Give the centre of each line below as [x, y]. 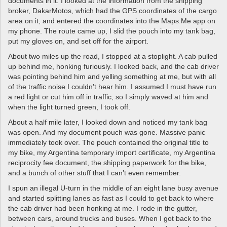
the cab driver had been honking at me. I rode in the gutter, [103, 208]
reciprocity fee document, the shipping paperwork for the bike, [107, 163]
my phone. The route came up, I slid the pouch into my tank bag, [112, 31]
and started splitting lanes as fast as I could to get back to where [111, 198]
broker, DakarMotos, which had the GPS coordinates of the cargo [112, 11]
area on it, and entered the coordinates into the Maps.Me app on [112, 21]
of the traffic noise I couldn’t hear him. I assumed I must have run [112, 87]
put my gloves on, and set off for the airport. [78, 41]
